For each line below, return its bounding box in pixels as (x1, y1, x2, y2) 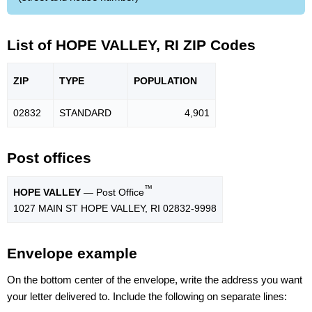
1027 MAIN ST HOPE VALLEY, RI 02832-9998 (13, 202, 217, 214)
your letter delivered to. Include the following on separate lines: (7, 290, 287, 302)
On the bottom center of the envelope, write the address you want (7, 273, 302, 286)
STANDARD (59, 107, 111, 119)
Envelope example (7, 245, 137, 262)
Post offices (7, 150, 91, 166)
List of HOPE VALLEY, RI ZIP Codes (7, 36, 256, 53)
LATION (161, 75, 197, 87)
